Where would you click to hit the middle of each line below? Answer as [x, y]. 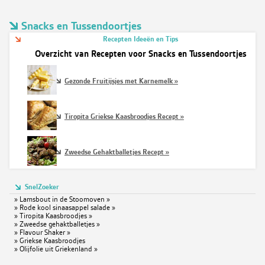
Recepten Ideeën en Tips [140, 39]
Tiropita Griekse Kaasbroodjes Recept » [124, 117]
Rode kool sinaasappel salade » [67, 208]
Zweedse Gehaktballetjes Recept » [117, 152]
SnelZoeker [42, 187]
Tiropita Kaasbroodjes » [56, 216]
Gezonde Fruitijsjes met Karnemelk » [121, 81]
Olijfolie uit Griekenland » [59, 249]
